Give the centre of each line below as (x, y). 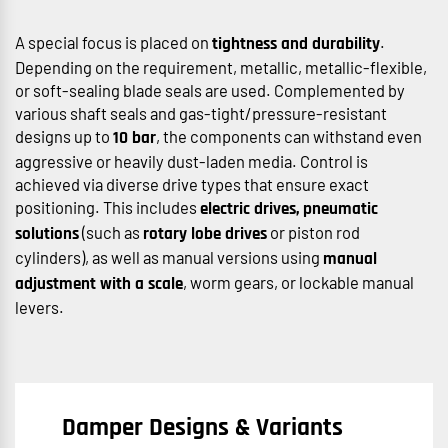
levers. (39, 306)
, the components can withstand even (289, 135)
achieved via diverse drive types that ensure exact (192, 183)
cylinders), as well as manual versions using (169, 256)
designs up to (64, 135)
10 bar (134, 138)
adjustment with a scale (99, 284)
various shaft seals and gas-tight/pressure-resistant (201, 112)
